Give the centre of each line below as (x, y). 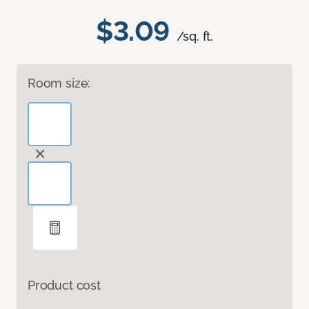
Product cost (64, 286)
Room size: (59, 83)
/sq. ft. (195, 37)
